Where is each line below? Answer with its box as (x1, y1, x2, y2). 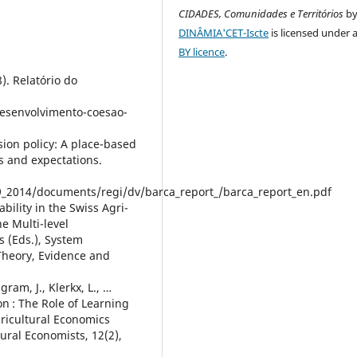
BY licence (178, 44, 226, 59)
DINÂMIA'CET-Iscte (178, 25, 269, 40)
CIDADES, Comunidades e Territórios (178, 6, 344, 21)
